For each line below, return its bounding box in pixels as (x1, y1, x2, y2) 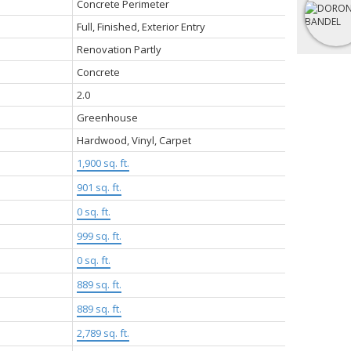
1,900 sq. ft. (76, 155, 129, 170)
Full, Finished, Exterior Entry (76, 19, 205, 34)
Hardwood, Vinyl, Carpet (76, 132, 191, 147)
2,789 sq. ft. (76, 325, 129, 340)
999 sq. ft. (76, 228, 121, 243)
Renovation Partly (76, 42, 161, 56)
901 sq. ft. (76, 179, 121, 194)
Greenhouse (76, 110, 138, 125)
